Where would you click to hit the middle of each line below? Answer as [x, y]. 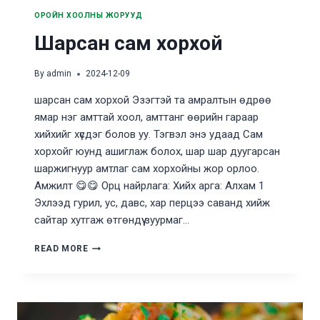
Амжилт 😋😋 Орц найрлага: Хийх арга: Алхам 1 [149, 186]
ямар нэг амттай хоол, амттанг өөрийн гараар [146, 117]
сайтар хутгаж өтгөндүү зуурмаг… [112, 220]
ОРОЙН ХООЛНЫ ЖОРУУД [89, 15]
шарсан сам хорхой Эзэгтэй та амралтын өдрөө [153, 100]
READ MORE [61, 249]
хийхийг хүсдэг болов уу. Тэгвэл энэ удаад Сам [149, 135]
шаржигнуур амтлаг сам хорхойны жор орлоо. [147, 169]
